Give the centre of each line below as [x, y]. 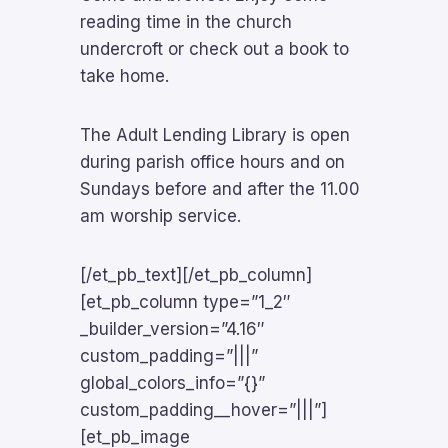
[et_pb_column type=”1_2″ [185, 302]
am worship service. [160, 216]
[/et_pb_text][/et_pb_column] [196, 275]
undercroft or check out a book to [214, 49]
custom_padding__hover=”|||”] [203, 410]
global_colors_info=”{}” [172, 383]
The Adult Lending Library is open [215, 135]
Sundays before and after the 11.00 [220, 189]
